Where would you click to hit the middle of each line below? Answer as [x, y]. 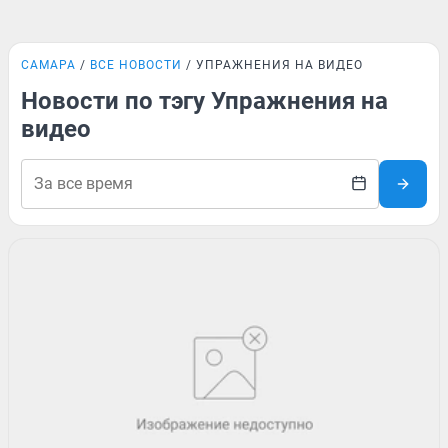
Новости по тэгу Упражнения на [204, 101]
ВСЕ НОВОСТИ [136, 65]
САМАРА [48, 65]
